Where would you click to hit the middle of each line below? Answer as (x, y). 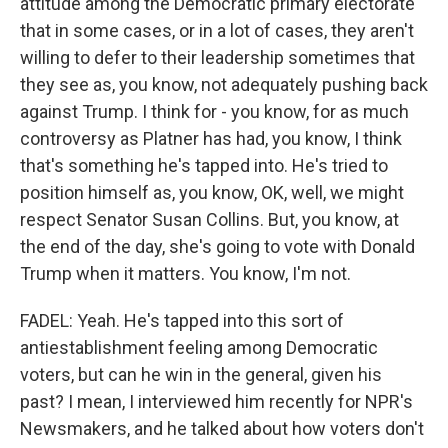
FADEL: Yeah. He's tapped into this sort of (182, 320)
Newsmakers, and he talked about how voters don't (222, 428)
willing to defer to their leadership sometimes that (217, 57)
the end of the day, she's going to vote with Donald (217, 246)
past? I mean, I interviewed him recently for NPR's (216, 401)
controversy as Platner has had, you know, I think (211, 138)
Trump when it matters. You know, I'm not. (185, 273)
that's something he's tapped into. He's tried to (204, 165)
